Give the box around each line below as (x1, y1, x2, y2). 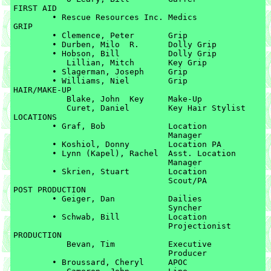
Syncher (13, 203, 168, 212)
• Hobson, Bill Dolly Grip (13, 49, 52, 58)
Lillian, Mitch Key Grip (13, 58, 52, 67)
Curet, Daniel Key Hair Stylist (13, 103, 52, 113)
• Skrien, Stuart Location (13, 167, 52, 176)
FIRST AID (13, 4, 57, 13)
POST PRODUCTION (13, 185, 86, 194)
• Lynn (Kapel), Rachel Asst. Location (13, 149, 52, 158)
